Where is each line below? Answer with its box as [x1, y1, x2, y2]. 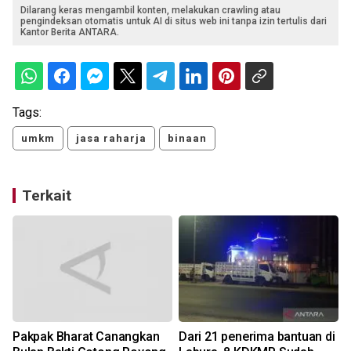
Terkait [22, 186, 71, 205]
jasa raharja [76, 132, 147, 145]
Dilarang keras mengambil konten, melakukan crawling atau [20, 5, 280, 16]
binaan [168, 132, 207, 145]
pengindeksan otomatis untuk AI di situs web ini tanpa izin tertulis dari [20, 16, 327, 27]
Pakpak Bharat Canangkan [13, 329, 160, 345]
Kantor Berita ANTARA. [20, 27, 119, 38]
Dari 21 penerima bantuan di [179, 329, 335, 345]
